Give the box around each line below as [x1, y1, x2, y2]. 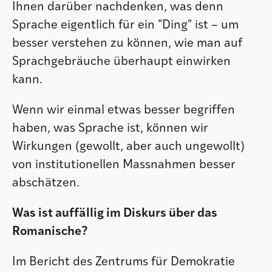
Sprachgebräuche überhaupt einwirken [12, 56, 231, 69]
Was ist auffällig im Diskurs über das [12, 208, 217, 220]
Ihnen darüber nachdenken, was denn [12, 1, 223, 14]
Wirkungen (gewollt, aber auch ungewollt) [12, 141, 245, 154]
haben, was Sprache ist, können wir [12, 123, 208, 135]
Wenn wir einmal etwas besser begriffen [12, 104, 235, 117]
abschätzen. [12, 177, 83, 190]
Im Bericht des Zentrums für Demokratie [12, 256, 235, 269]
